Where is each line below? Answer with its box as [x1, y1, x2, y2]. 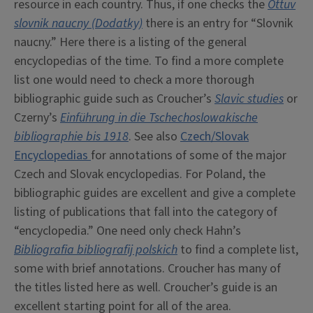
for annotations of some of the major [91, 147, 286, 165]
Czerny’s [14, 109, 60, 127]
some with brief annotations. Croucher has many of [14, 260, 281, 278]
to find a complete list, [177, 241, 298, 259]
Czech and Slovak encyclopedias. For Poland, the [14, 166, 265, 184]
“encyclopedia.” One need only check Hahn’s [14, 222, 241, 240]
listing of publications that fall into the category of [14, 203, 277, 221]
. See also [129, 128, 180, 146]
